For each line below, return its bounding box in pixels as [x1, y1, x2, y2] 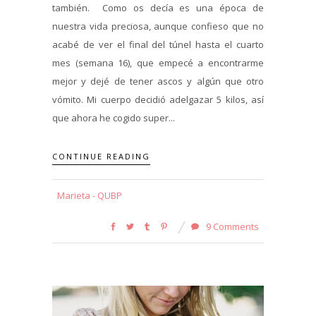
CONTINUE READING [52, 151, 150, 162]
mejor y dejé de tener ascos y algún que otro [52, 74, 264, 87]
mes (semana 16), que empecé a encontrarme [52, 56, 264, 69]
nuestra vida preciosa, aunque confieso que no [52, 19, 264, 32]
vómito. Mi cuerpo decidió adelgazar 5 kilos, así [52, 92, 264, 106]
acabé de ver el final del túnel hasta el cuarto [52, 37, 264, 51]
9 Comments [204, 220, 259, 233]
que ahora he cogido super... [52, 111, 175, 124]
